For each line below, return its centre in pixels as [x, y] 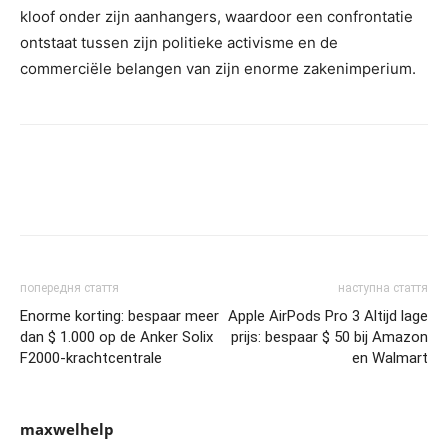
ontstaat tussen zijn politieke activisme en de [179, 42]
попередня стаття [69, 288]
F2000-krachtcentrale [91, 358]
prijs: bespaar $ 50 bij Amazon [329, 337]
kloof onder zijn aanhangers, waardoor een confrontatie [216, 16]
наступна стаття [383, 288]
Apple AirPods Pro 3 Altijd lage [328, 316]
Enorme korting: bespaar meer [119, 316]
